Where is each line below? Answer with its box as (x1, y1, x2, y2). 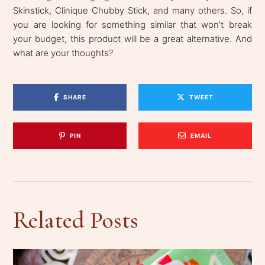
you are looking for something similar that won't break (13, 18, 252, 30)
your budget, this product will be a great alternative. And (13, 33, 252, 44)
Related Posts (13, 205, 139, 234)
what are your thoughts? (13, 47, 114, 59)
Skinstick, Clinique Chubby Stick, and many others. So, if (13, 4, 252, 16)
